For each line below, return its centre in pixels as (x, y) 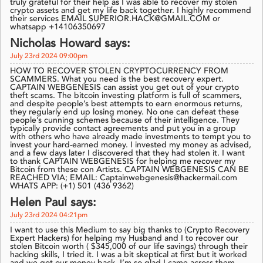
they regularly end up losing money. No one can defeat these (124, 112)
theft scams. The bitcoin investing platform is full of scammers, (126, 96)
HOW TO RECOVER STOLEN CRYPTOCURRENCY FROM (119, 71)
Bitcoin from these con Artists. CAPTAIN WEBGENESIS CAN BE (129, 170)
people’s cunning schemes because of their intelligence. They (125, 121)
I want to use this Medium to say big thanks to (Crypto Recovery (130, 230)
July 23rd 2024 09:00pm (49, 57)
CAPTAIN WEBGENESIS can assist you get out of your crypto (124, 88)
